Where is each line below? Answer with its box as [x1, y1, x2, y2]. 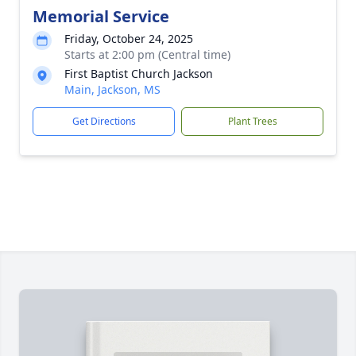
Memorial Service [33, 6, 169, 27]
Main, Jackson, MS [64, 82, 161, 97]
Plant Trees [227, 114, 277, 128]
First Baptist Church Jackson [64, 66, 213, 81]
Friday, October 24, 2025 [64, 31, 193, 46]
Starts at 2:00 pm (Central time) [64, 47, 230, 62]
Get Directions [72, 114, 136, 128]
